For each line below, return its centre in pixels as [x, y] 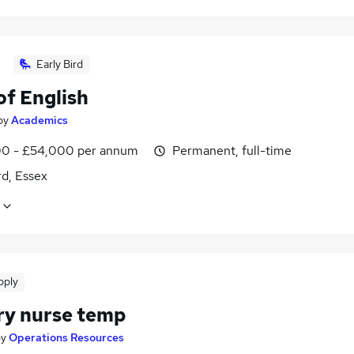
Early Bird [60, 64]
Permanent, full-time [232, 150]
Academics [40, 120]
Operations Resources [66, 338]
